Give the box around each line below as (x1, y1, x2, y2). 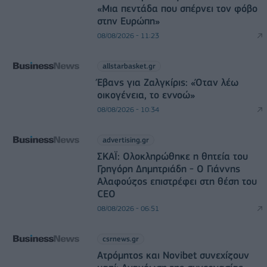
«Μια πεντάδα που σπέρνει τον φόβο (97, 2, 257, 14)
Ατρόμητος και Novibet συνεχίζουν (97, 249, 249, 261)
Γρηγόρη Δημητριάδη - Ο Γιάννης (97, 162, 240, 175)
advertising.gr (102, 135, 149, 144)
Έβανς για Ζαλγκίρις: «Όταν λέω (97, 76, 238, 88)
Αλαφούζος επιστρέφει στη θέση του (97, 175, 257, 187)
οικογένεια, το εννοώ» (97, 88, 195, 101)
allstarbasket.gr (102, 61, 156, 70)
